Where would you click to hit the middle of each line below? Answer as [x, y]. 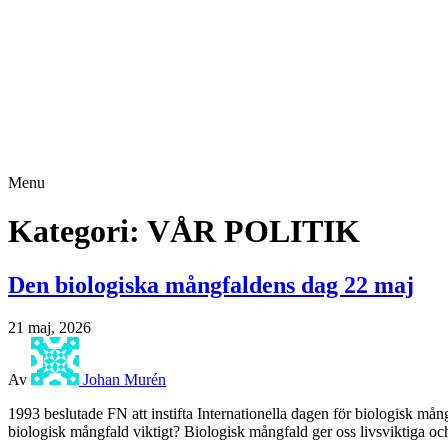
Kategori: [77, 231]
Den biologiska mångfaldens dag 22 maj [211, 284]
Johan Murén [124, 379]
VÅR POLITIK [253, 231]
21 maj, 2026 [49, 327]
